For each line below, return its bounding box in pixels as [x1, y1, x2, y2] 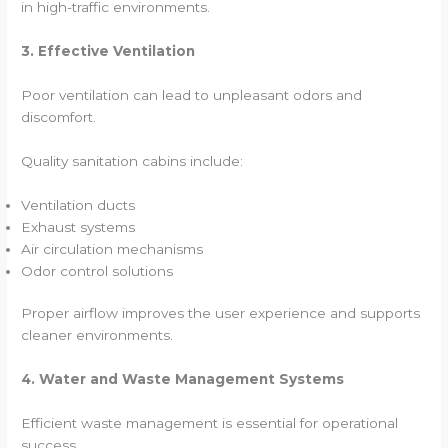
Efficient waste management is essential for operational [21, 414, 399, 431]
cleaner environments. [21, 327, 174, 344]
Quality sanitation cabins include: [21, 152, 244, 169]
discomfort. [21, 108, 97, 125]
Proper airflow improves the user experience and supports [21, 305, 421, 322]
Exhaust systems [21, 218, 136, 235]
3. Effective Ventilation [21, 43, 196, 60]
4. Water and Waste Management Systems [21, 371, 345, 388]
